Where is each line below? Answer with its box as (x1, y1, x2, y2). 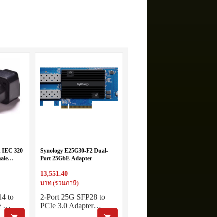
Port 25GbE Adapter (40, 155, 92, 162)
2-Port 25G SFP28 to (40, 193, 105, 201)
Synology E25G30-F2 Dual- (40, 147, 108, 155)
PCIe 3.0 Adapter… (40, 201, 101, 210)
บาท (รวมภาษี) (40, 180, 78, 187)
